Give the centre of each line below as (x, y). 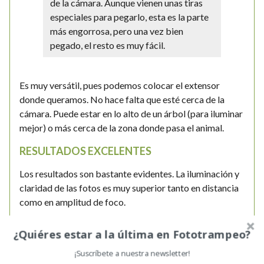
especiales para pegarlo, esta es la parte (129, 17)
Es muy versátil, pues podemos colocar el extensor (120, 85)
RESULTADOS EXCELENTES (85, 151)
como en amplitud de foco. (72, 202)
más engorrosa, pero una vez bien (117, 31)
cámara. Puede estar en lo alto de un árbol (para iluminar (131, 113)
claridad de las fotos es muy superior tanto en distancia (129, 188)
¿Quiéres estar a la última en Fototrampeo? (132, 234)
